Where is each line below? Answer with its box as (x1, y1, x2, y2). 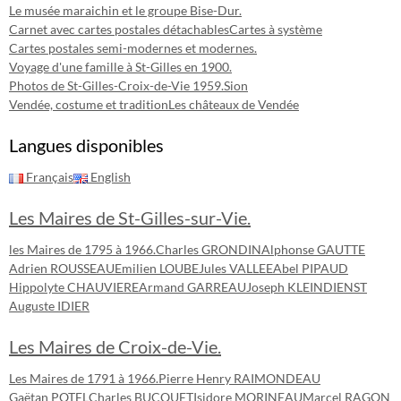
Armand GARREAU (139, 279, 246, 294)
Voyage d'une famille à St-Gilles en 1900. (9, 59, 232, 74)
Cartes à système (229, 21, 322, 37)
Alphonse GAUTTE (261, 242, 365, 257)
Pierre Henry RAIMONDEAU (158, 371, 320, 386)
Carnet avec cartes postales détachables (9, 21, 229, 37)
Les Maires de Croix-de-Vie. (9, 336, 221, 357)
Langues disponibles (9, 134, 164, 156)
